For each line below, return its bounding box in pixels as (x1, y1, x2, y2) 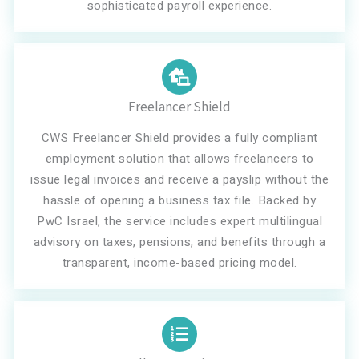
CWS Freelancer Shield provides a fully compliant (41, 129, 318, 147)
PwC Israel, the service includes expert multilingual (37, 212, 322, 230)
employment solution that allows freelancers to (45, 150, 314, 167)
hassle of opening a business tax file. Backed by (43, 192, 316, 209)
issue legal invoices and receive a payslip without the (30, 171, 329, 188)
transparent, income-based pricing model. (62, 254, 297, 272)
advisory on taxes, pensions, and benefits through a (33, 233, 326, 251)
